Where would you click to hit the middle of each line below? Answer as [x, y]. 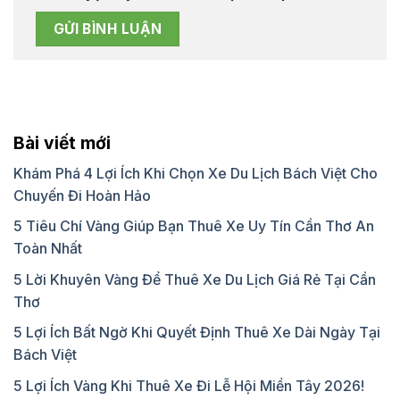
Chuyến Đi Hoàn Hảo [82, 195]
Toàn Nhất [48, 249]
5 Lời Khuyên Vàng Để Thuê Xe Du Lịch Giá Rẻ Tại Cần [195, 279]
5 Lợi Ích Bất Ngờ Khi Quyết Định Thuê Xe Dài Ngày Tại [197, 333]
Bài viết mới [62, 142]
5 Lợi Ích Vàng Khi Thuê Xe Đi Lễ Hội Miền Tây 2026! [189, 385]
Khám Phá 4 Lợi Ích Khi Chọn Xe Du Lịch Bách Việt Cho [196, 173]
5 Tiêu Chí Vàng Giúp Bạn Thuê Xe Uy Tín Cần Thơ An [194, 226]
